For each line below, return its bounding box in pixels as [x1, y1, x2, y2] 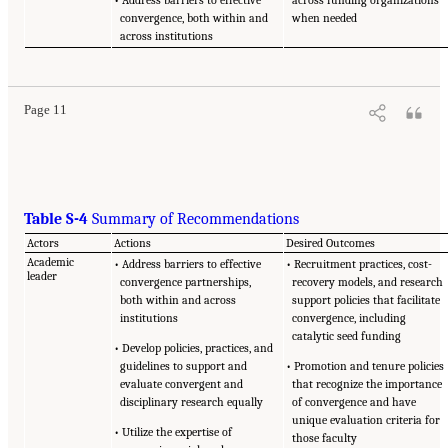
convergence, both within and [120, 10, 269, 25]
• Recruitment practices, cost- [286, 256, 433, 271]
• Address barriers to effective [114, 256, 262, 271]
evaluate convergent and [120, 376, 244, 391]
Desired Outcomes [286, 235, 376, 250]
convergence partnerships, [120, 274, 252, 289]
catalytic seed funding [292, 328, 402, 343]
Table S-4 [24, 209, 88, 228]
